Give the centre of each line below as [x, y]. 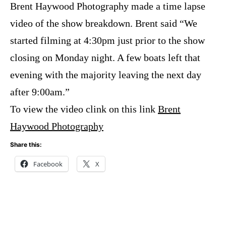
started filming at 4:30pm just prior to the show [107, 41]
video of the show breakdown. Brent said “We [104, 23]
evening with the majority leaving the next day [106, 75]
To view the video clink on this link [84, 109]
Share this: [26, 145]
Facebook [48, 164]
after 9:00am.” [40, 92]
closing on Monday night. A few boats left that [105, 58]
